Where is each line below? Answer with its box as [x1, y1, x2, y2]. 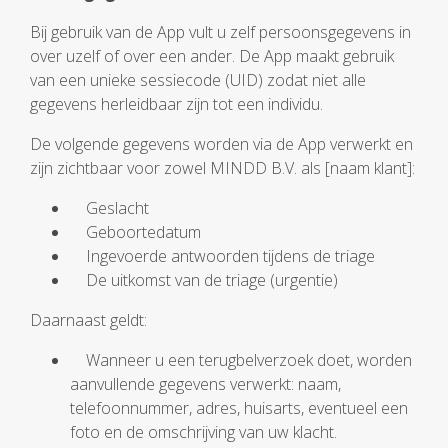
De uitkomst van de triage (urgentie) [70, 269, 338, 291]
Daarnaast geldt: [30, 309, 147, 331]
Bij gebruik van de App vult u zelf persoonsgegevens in [30, 21, 411, 43]
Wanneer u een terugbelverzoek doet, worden [70, 349, 412, 371]
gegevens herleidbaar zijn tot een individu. [30, 93, 323, 115]
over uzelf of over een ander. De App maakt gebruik [30, 45, 394, 67]
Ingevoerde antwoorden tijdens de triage [70, 245, 375, 267]
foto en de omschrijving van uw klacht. [70, 421, 337, 443]
